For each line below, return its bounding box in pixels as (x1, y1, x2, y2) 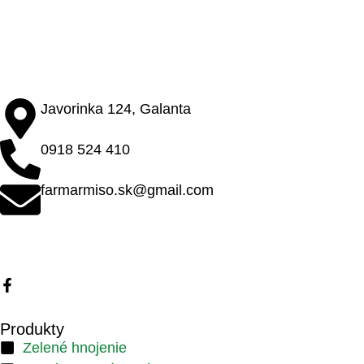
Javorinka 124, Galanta (41, 100, 191, 117)
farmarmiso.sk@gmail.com (41, 181, 214, 198)
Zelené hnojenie (22, 339, 127, 356)
